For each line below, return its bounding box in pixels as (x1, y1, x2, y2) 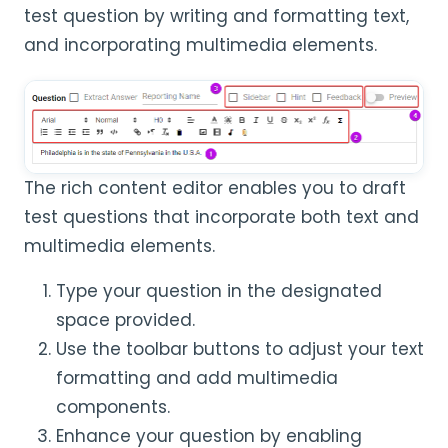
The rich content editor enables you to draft (24, 175, 406, 200)
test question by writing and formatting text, (24, 4, 409, 28)
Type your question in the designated (56, 278, 382, 303)
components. (56, 394, 170, 419)
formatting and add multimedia (56, 365, 338, 390)
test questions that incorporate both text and (24, 204, 419, 229)
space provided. (56, 307, 195, 332)
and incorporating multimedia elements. (24, 33, 377, 57)
